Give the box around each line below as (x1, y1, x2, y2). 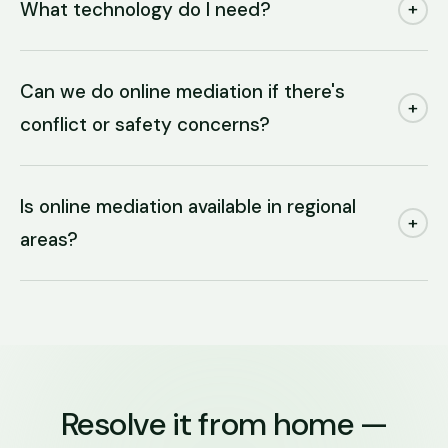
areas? (20, 227, 78, 252)
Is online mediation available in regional (20, 194, 356, 219)
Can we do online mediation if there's (20, 79, 345, 104)
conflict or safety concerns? (20, 112, 270, 137)
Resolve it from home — (60, 403, 388, 445)
